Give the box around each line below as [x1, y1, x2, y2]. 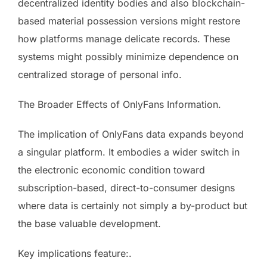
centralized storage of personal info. [18, 68, 182, 80]
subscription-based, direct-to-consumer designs [18, 181, 235, 194]
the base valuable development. [18, 217, 161, 229]
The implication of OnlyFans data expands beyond [18, 128, 244, 140]
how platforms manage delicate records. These [18, 32, 230, 45]
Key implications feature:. [18, 247, 132, 259]
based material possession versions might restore [18, 14, 240, 27]
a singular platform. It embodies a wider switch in [18, 145, 240, 158]
